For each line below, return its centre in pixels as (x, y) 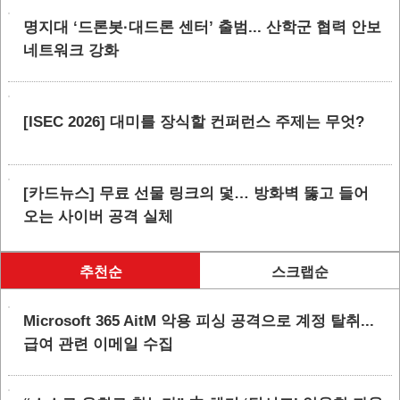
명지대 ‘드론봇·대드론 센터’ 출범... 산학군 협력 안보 (202, 27)
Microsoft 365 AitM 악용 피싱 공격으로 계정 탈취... (199, 321)
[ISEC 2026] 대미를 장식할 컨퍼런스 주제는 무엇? (194, 122)
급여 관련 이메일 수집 (98, 344)
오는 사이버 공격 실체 (98, 217)
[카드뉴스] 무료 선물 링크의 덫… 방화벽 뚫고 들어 (196, 193)
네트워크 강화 (71, 50)
